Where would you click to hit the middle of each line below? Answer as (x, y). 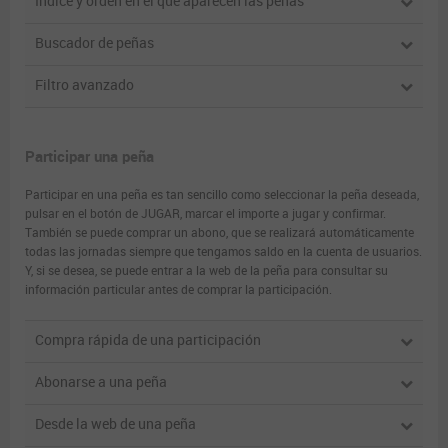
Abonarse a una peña (101, 382)
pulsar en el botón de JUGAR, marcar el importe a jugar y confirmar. (205, 213)
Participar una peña (89, 156)
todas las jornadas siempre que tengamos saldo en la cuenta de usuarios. (223, 251)
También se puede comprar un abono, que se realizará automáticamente (219, 232)
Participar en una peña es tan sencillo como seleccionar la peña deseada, (222, 194)
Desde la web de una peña (115, 424)
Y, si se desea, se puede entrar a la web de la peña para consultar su (206, 270)
